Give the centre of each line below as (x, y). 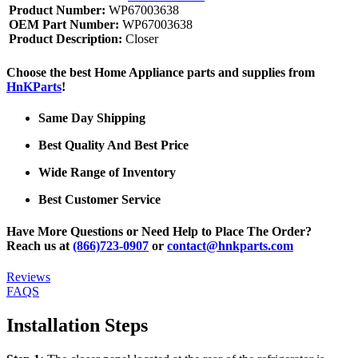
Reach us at (40, 245)
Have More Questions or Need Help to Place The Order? (159, 231)
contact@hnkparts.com (230, 245)
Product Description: (66, 38)
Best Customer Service (99, 200)
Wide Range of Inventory (107, 173)
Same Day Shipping (92, 118)
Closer (140, 38)
